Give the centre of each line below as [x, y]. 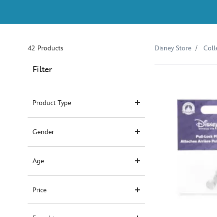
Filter [42, 70]
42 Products [46, 48]
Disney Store [173, 48]
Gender [43, 132]
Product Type [52, 103]
